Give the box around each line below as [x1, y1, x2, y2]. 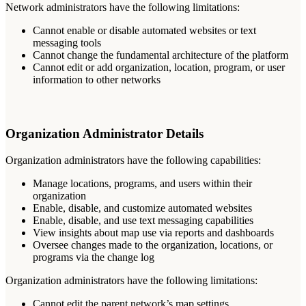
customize [122, 202, 165, 214]
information [33, 74, 83, 85]
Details [166, 126, 204, 141]
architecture [172, 49, 222, 61]
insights [59, 227, 92, 239]
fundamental [116, 49, 169, 61]
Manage [33, 178, 68, 190]
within [203, 178, 230, 190]
